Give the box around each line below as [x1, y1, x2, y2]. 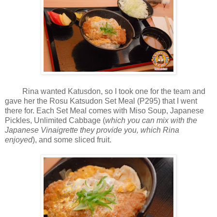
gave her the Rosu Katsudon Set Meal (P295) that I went [5, 97, 197, 106]
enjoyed [5, 136, 32, 144]
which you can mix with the [105, 116, 197, 125]
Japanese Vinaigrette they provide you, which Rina [5, 126, 179, 135]
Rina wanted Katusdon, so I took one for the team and [5, 87, 205, 96]
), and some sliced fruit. [32, 136, 113, 144]
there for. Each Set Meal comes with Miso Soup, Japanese [5, 107, 204, 115]
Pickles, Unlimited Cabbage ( [5, 116, 105, 125]
